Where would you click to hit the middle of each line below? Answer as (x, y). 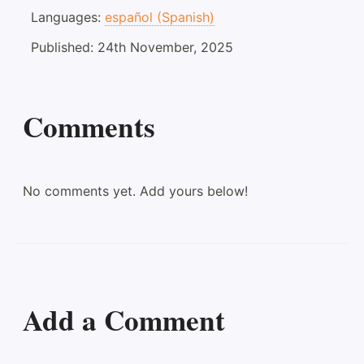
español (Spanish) (160, 17)
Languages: (68, 17)
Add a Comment (124, 319)
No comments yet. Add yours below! (135, 191)
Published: (64, 47)
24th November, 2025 (165, 47)
